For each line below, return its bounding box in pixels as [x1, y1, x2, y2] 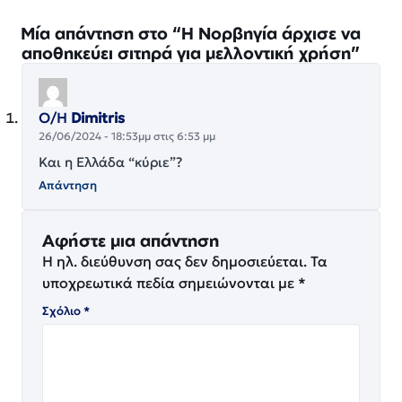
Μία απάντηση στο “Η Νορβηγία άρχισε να [22, 22, 361, 43]
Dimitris [71, 108, 125, 127]
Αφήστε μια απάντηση [42, 229, 219, 250]
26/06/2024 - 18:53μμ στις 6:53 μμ [39, 128, 215, 143]
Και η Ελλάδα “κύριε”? [39, 153, 182, 170]
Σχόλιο [42, 302, 83, 319]
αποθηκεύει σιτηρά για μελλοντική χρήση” [22, 41, 360, 63]
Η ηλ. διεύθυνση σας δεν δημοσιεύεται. [42, 251, 307, 270]
